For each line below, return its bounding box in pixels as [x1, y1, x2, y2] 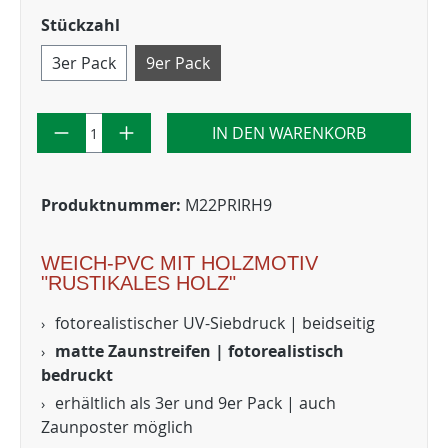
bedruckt [41, 364, 113, 386]
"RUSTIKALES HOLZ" [41, 272, 236, 294]
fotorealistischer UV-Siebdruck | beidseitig [55, 312, 375, 334]
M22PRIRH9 [185, 194, 272, 216]
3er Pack [52, 52, 116, 74]
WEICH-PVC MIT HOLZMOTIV [41, 252, 318, 274]
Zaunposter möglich [41, 416, 193, 438]
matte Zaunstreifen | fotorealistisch [55, 340, 344, 362]
